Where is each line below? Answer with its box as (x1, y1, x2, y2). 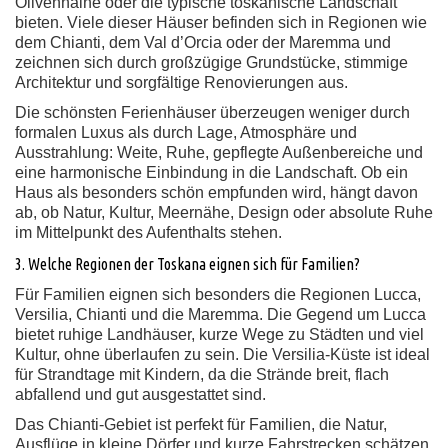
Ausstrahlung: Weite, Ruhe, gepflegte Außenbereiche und (15, 144, 423, 161)
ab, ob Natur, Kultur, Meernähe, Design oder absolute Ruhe (15, 204, 433, 221)
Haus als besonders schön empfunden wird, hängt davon (15, 184, 418, 201)
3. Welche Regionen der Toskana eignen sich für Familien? (15, 255, 360, 273)
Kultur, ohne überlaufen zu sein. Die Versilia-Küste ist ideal (15, 346, 430, 363)
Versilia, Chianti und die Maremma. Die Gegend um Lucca (15, 306, 426, 323)
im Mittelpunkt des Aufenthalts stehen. (15, 224, 282, 241)
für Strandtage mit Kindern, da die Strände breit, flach (15, 366, 389, 383)
